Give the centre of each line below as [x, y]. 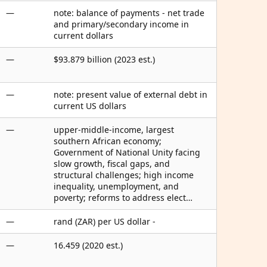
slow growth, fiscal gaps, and [112, 164]
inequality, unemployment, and [116, 186]
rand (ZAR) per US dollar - [105, 221]
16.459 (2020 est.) [88, 245]
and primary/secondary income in [121, 24]
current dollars [83, 35]
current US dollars [90, 106]
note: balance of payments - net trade [129, 13]
